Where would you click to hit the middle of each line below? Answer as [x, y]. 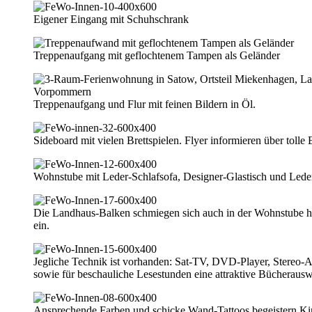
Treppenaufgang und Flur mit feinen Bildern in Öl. [145, 104]
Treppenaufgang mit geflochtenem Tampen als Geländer [157, 55]
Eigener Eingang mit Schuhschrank [111, 19]
